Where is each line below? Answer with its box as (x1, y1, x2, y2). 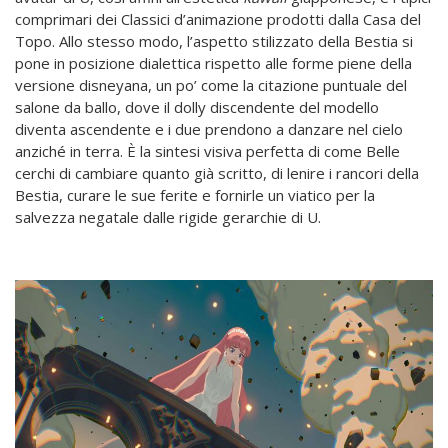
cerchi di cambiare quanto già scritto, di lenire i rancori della (15, 163, 419, 184)
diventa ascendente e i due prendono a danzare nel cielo (15, 119, 403, 140)
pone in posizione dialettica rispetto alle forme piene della (15, 53, 412, 74)
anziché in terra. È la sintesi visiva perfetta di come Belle (15, 141, 400, 162)
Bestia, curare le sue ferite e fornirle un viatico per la (15, 185, 375, 206)
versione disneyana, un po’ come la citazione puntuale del (15, 75, 407, 96)
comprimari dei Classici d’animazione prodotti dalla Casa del (15, 9, 421, 30)
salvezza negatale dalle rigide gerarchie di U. (15, 207, 321, 228)
